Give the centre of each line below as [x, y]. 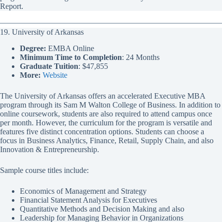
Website [55, 75]
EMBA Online [70, 48]
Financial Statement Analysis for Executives [88, 200]
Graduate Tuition [49, 66]
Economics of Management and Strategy [83, 191]
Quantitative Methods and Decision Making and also [102, 209]
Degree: [33, 48]
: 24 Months [141, 57]
